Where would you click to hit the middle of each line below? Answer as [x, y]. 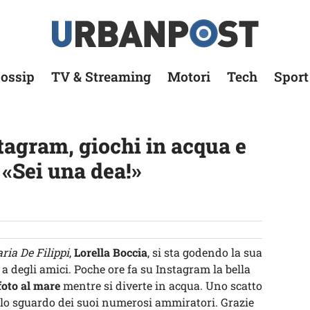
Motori [189, 76]
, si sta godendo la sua [205, 252]
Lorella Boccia [111, 252]
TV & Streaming [101, 76]
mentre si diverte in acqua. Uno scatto [161, 285]
